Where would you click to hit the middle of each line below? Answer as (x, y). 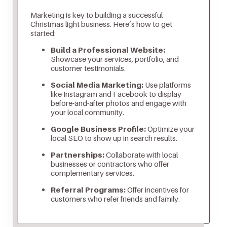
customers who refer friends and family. (115, 199)
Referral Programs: (88, 190)
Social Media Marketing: (97, 85)
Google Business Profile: (98, 129)
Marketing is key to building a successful (96, 15)
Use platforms (167, 85)
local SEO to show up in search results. (114, 138)
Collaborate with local (141, 155)
